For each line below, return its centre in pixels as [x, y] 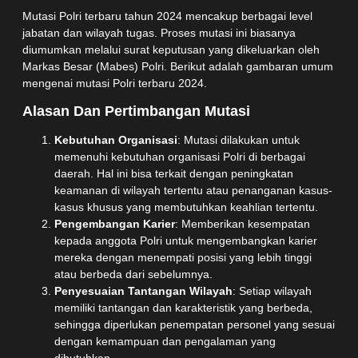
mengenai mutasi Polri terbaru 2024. [115, 84]
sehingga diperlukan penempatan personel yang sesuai [195, 324]
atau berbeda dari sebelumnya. [133, 274]
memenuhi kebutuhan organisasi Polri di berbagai [180, 156]
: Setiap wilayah [272, 290]
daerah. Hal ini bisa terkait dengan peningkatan [174, 173]
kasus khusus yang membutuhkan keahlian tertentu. [186, 207]
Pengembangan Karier [115, 223]
